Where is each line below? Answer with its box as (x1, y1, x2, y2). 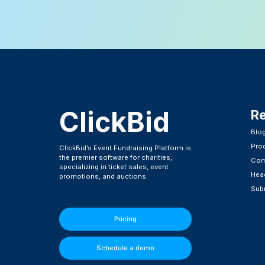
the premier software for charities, (59, 153, 172, 162)
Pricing (114, 214, 137, 223)
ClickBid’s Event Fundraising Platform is (59, 144, 191, 153)
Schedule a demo (96, 243, 154, 252)
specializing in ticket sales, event (59, 163, 169, 172)
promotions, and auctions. (59, 172, 148, 181)
